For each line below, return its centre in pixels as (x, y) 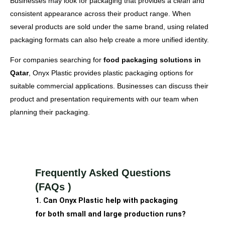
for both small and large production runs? (110, 214)
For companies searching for (57, 60)
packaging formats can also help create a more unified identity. (109, 39)
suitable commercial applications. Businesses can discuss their (109, 86)
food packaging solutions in (152, 60)
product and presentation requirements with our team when (104, 99)
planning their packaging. (50, 112)
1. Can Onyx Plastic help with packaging (106, 200)
